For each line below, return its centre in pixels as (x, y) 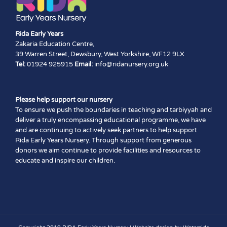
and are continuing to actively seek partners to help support (106, 130)
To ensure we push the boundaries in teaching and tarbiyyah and (113, 110)
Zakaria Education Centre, (55, 44)
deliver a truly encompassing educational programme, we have (110, 120)
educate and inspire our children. (65, 161)
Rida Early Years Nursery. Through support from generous (103, 141)
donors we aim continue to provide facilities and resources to (108, 151)
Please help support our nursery (64, 100)
